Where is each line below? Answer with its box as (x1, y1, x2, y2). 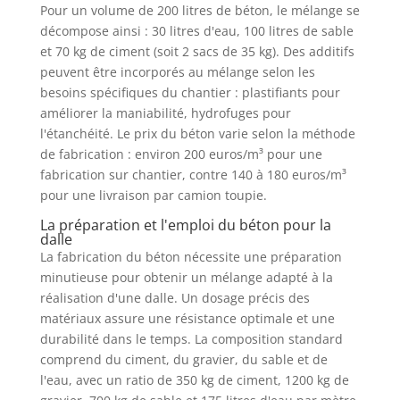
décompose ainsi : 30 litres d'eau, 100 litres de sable (39, 21, 354, 39)
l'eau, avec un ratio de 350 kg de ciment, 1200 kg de (39, 371, 349, 388)
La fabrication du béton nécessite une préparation (39, 247, 342, 265)
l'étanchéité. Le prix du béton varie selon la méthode (39, 124, 355, 142)
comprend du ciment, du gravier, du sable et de (39, 350, 328, 368)
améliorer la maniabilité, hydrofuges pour (39, 104, 291, 121)
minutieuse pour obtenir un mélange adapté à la (39, 268, 333, 286)
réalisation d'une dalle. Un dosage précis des (39, 288, 310, 306)
